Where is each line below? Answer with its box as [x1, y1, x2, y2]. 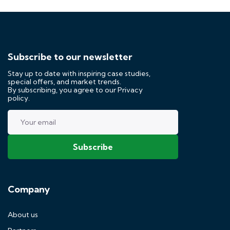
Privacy [118, 85, 143, 94]
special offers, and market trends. [8, 77, 121, 86]
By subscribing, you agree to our [8, 85, 118, 94]
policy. [8, 93, 30, 103]
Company [8, 183, 50, 195]
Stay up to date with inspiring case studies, [8, 69, 150, 78]
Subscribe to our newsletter [8, 51, 132, 63]
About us [8, 210, 38, 219]
